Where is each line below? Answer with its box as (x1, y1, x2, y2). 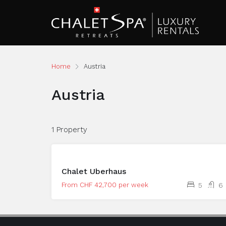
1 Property (51, 125, 87, 134)
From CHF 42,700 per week (62, 181, 148, 189)
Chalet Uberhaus (62, 166, 126, 176)
